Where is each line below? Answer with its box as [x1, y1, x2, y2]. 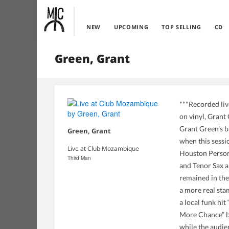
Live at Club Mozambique [67, 144, 139, 153]
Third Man [67, 154, 91, 162]
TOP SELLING [162, 23, 201, 31]
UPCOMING [113, 23, 149, 31]
